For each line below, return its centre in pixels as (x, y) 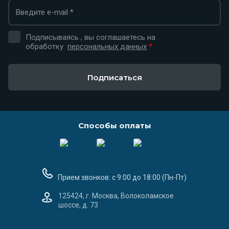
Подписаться (114, 77)
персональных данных (107, 47)
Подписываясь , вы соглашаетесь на (90, 37)
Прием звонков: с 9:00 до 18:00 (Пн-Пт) (122, 177)
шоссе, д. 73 (78, 205)
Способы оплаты (114, 125)
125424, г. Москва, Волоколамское (116, 196)
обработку (47, 47)
